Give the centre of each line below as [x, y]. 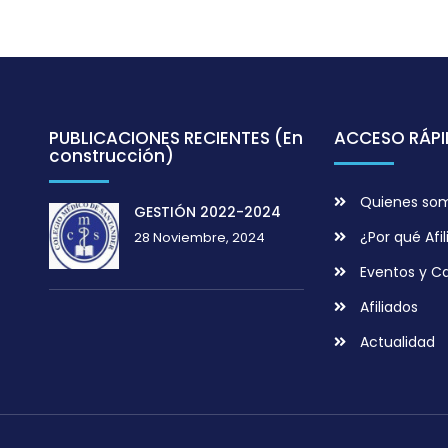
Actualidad [397, 342]
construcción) [111, 156]
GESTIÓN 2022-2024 [207, 212]
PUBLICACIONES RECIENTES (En [176, 138]
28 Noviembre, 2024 [199, 238]
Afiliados [389, 307]
